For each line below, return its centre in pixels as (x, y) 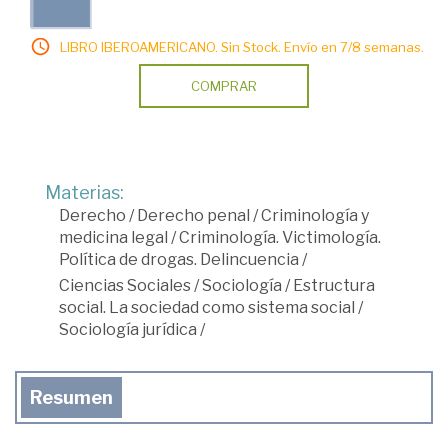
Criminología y (315, 216)
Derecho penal (193, 216)
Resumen (71, 398)
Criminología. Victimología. (280, 238)
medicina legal (113, 238)
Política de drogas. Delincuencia (179, 260)
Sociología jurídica (128, 330)
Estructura (334, 286)
